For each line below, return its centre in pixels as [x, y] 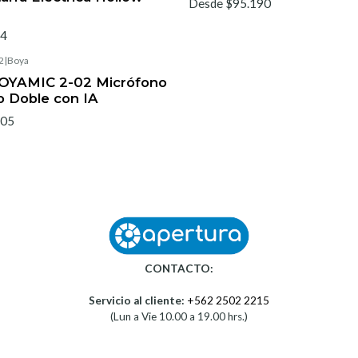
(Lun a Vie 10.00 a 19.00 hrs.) [179, 317]
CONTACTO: [179, 269]
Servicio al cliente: [137, 301]
